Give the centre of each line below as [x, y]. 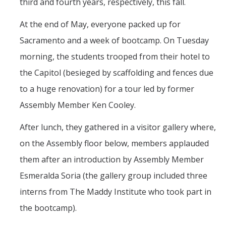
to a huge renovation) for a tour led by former [107, 89]
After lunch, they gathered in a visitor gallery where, [118, 127]
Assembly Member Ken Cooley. [78, 105]
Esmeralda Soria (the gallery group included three [114, 175]
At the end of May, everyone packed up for [100, 24]
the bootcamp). [48, 208]
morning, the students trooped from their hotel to [115, 56]
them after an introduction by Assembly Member [112, 159]
